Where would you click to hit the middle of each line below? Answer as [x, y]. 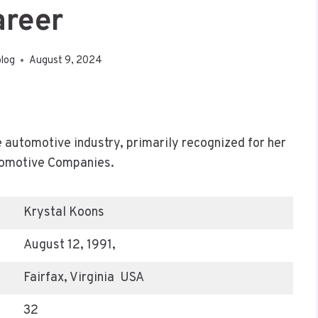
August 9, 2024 [65, 60]
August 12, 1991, [71, 245]
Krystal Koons [64, 212]
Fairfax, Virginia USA [84, 278]
